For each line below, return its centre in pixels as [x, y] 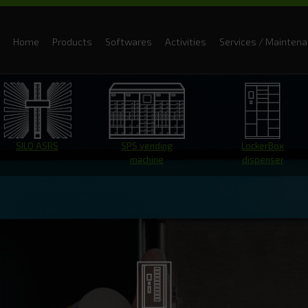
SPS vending [146, 146]
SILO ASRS [37, 146]
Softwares [129, 42]
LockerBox [263, 146]
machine [146, 159]
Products [72, 42]
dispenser [263, 159]
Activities [186, 42]
